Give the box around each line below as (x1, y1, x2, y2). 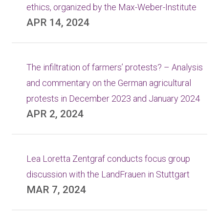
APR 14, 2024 (26, 17, 89, 28)
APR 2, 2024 (26, 108, 84, 120)
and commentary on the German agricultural (26, 78, 191, 88)
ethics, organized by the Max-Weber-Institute (26, 2, 197, 12)
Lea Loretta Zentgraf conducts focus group (26, 153, 190, 164)
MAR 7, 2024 (26, 184, 86, 196)
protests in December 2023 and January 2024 (26, 93, 200, 104)
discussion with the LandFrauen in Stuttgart (26, 169, 190, 179)
